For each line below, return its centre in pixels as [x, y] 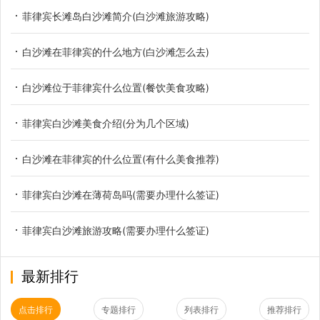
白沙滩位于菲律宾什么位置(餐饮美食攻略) [116, 87]
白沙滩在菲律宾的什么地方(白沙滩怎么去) [116, 51]
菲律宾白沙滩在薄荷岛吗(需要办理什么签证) [121, 194]
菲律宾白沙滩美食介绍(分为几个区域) [106, 123]
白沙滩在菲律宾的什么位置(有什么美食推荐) [121, 159]
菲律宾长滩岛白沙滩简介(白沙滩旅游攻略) [116, 16]
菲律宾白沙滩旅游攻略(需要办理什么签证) [116, 230]
